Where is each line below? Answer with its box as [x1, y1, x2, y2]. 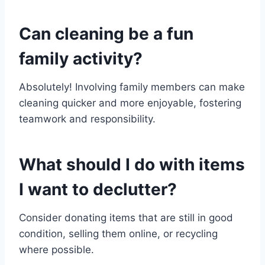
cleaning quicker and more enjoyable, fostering [19, 97, 241, 109]
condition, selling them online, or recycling [19, 228, 218, 240]
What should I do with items [19, 154, 245, 175]
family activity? [19, 49, 143, 69]
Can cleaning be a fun [19, 24, 193, 44]
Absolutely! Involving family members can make [19, 81, 245, 93]
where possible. [19, 244, 94, 256]
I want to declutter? [19, 179, 177, 200]
